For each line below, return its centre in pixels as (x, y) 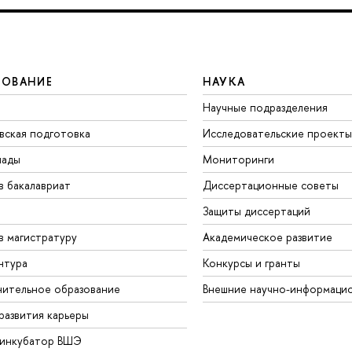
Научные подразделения (265, 107)
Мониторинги (238, 159)
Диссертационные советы (270, 185)
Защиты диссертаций (256, 211)
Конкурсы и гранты (251, 262)
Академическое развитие (267, 236)
